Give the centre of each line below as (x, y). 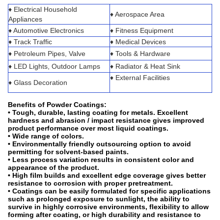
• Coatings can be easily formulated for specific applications (109, 191)
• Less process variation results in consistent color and (101, 159)
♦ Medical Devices (138, 41)
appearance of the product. (54, 167)
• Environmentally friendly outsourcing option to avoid (99, 144)
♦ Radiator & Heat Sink (145, 66)
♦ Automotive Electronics (46, 30)
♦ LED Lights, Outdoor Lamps (54, 66)
